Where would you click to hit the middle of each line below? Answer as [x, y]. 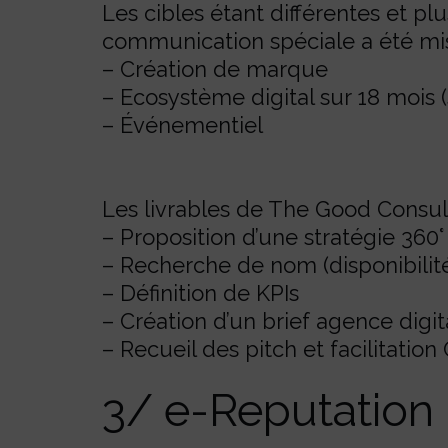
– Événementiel [182, 125]
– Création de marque [215, 69]
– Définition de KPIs [200, 293]
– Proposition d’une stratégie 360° [273, 237]
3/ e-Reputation [268, 410]
